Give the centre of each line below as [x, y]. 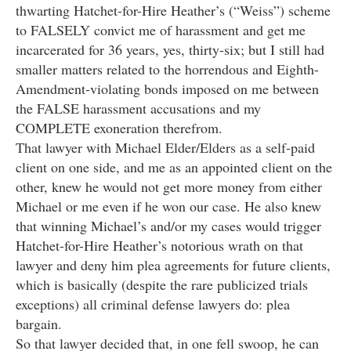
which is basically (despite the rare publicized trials [162, 285]
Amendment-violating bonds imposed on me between [167, 89]
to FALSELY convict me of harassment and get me [161, 30]
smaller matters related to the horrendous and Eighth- [167, 69]
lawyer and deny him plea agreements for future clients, [173, 265]
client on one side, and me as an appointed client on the [174, 167]
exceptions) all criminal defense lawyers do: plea [153, 304]
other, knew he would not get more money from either [169, 187]
